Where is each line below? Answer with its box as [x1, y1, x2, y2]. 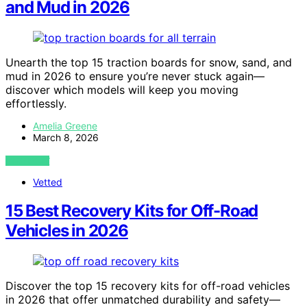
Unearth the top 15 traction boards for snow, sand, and [5, 55, 292, 69]
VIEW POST [5, 155, 50, 166]
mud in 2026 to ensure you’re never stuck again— [5, 69, 265, 83]
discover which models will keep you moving [5, 82, 238, 97]
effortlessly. [5, 96, 66, 110]
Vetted [33, 175, 62, 188]
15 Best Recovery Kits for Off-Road [5, 201, 258, 221]
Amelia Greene [33, 119, 97, 132]
